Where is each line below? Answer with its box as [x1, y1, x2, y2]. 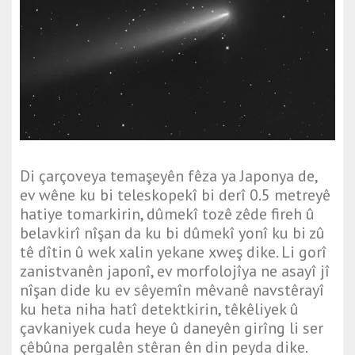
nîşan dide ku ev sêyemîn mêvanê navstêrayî [20, 280, 324, 301]
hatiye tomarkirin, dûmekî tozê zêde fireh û [20, 204, 315, 225]
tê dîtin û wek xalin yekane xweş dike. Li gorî [20, 242, 326, 263]
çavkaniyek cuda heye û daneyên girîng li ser [20, 318, 323, 339]
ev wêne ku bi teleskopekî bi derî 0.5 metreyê [20, 185, 330, 206]
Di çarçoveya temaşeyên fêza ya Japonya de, [20, 166, 317, 187]
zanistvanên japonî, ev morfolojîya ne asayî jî [20, 261, 330, 282]
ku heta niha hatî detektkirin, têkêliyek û [20, 299, 299, 320]
